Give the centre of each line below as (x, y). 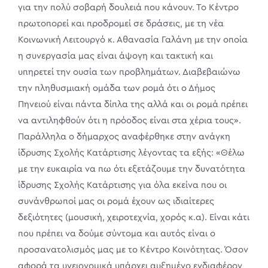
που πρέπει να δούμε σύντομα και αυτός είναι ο (117, 233)
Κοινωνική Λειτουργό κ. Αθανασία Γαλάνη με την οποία (133, 39)
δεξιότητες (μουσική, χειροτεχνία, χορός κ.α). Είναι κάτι (134, 217)
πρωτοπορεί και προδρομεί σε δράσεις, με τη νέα (121, 23)
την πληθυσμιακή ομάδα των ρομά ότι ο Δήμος (117, 88)
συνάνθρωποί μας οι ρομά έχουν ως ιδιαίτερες (116, 201)
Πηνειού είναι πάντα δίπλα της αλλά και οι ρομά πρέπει (133, 104)
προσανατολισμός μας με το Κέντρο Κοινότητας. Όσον (133, 249)
